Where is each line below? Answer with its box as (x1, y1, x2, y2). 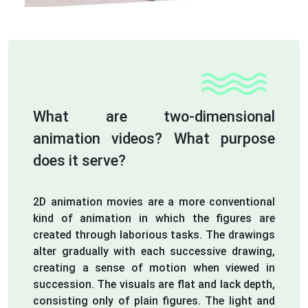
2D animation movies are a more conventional (33, 195, 275, 208)
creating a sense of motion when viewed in (33, 261, 275, 274)
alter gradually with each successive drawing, (33, 244, 275, 258)
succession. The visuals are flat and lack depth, (33, 277, 275, 291)
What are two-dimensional (33, 107, 275, 125)
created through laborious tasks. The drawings (33, 228, 275, 241)
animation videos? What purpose (33, 129, 275, 147)
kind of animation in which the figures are (33, 211, 275, 225)
